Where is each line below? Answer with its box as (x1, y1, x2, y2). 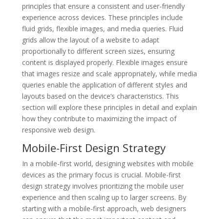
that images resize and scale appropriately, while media (22, 68, 197, 78)
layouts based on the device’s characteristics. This (22, 91, 179, 101)
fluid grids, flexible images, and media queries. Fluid (22, 23, 183, 33)
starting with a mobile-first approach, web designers (22, 203, 186, 213)
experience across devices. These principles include (22, 12, 183, 22)
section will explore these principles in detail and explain (22, 102, 197, 112)
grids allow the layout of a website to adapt (22, 35, 159, 44)
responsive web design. (22, 125, 95, 134)
